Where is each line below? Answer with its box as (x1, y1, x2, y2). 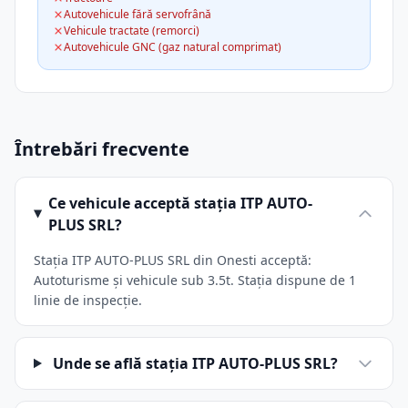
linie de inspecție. (34, 291, 142, 309)
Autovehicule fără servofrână (64, 6, 211, 22)
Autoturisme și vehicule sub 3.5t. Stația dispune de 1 (34, 271, 356, 289)
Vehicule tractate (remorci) (64, 23, 199, 38)
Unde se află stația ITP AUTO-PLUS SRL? (52, 353, 338, 373)
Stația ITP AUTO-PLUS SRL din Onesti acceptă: (34, 251, 311, 269)
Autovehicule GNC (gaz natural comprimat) (64, 39, 281, 55)
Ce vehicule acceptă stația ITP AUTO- (47, 193, 312, 213)
